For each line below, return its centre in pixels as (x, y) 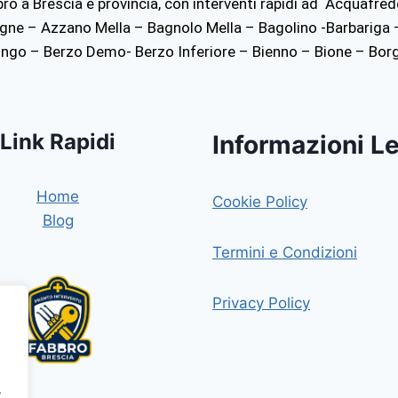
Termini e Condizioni (285, 252)
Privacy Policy (261, 303)
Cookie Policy (260, 202)
